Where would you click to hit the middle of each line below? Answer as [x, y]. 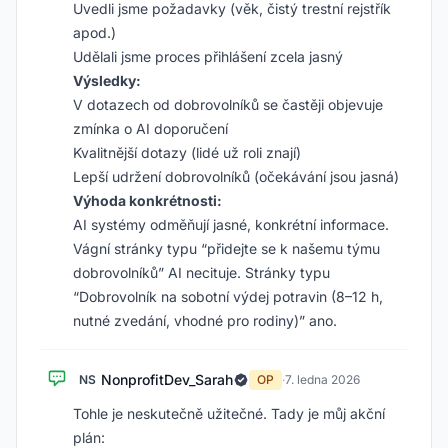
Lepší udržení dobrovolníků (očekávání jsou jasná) [236, 176]
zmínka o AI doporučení [150, 128]
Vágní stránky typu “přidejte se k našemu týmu [226, 248]
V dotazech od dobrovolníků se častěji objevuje [228, 104]
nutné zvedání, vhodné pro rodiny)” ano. [205, 320]
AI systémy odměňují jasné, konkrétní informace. [231, 224]
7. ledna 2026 [322, 379]
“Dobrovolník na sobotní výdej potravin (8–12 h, [228, 296]
